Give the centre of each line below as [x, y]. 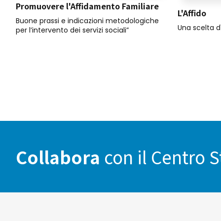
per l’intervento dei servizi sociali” [72, 30]
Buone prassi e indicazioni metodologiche [87, 20]
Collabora [60, 156]
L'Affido [192, 13]
